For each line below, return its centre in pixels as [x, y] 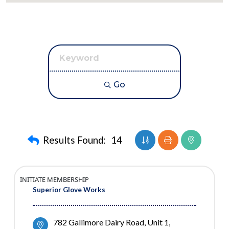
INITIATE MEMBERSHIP [54, 180]
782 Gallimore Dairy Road [99, 222]
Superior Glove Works [69, 190]
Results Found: [74, 140]
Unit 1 [158, 222]
